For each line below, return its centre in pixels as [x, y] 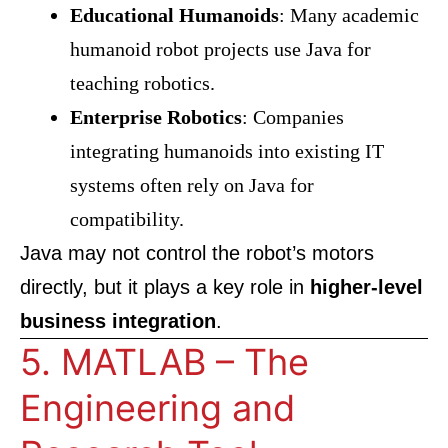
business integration [118, 321]
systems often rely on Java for [192, 185]
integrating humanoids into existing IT [227, 151]
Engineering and [157, 408]
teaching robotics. [142, 83]
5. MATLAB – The [164, 362]
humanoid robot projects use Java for [220, 49]
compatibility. [127, 219]
